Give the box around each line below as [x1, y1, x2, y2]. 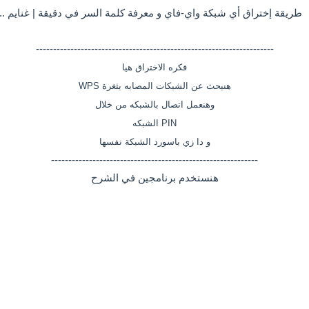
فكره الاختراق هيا [122, 62, 187, 72]
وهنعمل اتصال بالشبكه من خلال [94, 99, 215, 110]
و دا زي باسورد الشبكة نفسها [99, 137, 210, 147]
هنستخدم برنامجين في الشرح [90, 172, 219, 183]
